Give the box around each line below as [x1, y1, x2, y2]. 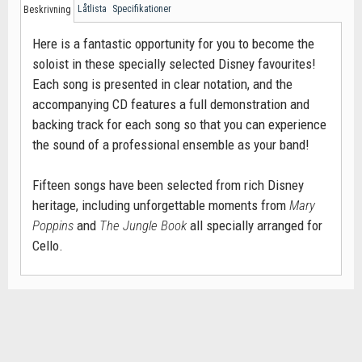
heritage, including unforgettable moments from [32, 197, 289, 213]
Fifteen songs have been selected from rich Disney [32, 177, 304, 193]
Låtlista [78, 3, 107, 15]
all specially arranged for [187, 217, 322, 234]
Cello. [32, 238, 63, 254]
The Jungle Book [99, 217, 187, 234]
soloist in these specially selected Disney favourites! [32, 56, 316, 72]
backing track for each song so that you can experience [32, 116, 326, 133]
